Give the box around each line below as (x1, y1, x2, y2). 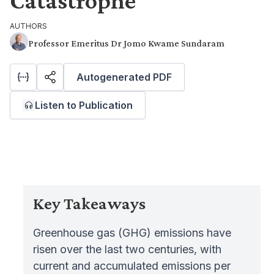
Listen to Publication (35, 99, 133, 111)
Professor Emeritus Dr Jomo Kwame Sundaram (28, 38, 224, 48)
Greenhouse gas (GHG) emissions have (33, 226, 232, 239)
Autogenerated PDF (76, 71, 172, 83)
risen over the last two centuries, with (33, 243, 222, 256)
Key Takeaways (33, 194, 146, 213)
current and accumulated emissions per (33, 259, 231, 272)
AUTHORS (10, 21, 47, 31)
